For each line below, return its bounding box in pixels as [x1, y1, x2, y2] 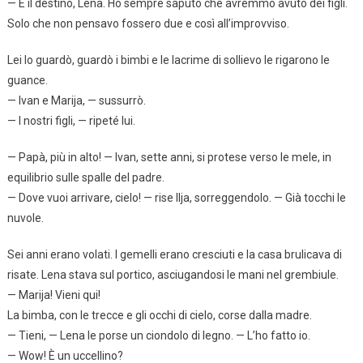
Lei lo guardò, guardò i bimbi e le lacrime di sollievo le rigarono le [6, 53, 330, 66]
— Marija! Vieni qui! [6, 288, 100, 301]
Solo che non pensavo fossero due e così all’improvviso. [6, 16, 289, 30]
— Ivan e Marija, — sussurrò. [6, 93, 146, 107]
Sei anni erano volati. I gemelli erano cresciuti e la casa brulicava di [6, 247, 342, 261]
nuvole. [6, 211, 44, 224]
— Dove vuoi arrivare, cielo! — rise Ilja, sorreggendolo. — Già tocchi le [6, 190, 346, 204]
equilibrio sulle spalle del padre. [6, 170, 164, 184]
